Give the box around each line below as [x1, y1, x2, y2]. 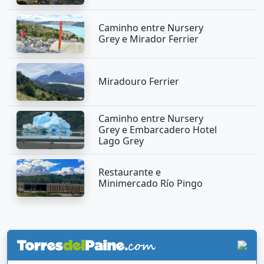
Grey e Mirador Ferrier [98, 32, 199, 46]
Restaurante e [98, 165, 161, 179]
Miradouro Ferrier [98, 75, 179, 88]
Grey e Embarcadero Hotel [98, 123, 217, 136]
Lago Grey [98, 134, 144, 147]
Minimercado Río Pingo [98, 176, 203, 190]
